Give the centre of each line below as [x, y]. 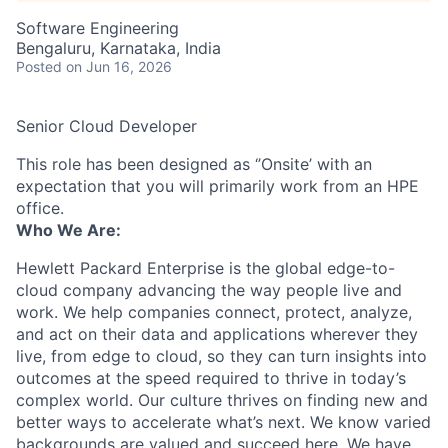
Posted [39, 66]
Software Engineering [97, 28]
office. [40, 208]
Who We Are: [68, 230]
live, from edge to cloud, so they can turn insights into [221, 356]
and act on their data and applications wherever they [217, 334]
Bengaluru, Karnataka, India [118, 48]
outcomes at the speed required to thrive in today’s [211, 378]
